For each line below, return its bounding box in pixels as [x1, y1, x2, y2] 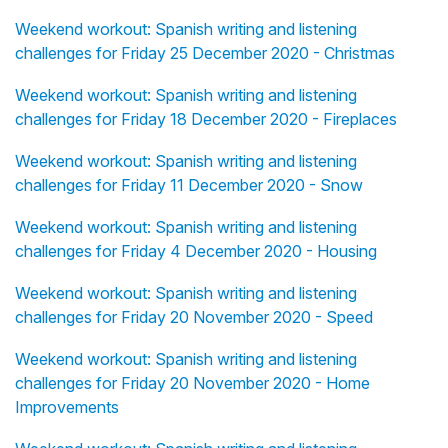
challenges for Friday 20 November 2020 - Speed [15, 307, 373, 328]
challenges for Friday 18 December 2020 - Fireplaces [15, 109, 397, 130]
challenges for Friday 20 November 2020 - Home [15, 373, 370, 394]
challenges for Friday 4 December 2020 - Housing [15, 241, 377, 262]
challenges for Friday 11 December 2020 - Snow [15, 175, 363, 196]
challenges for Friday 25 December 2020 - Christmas [15, 43, 395, 64]
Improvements [15, 397, 119, 418]
